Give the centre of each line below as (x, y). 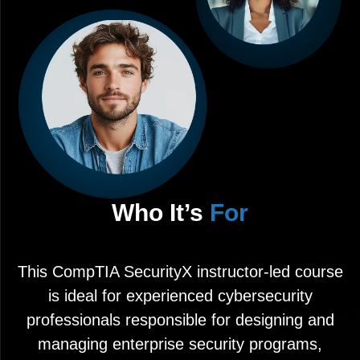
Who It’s (161, 213)
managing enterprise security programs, (180, 344)
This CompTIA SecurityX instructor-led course (180, 272)
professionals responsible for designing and (180, 320)
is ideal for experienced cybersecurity (180, 296)
